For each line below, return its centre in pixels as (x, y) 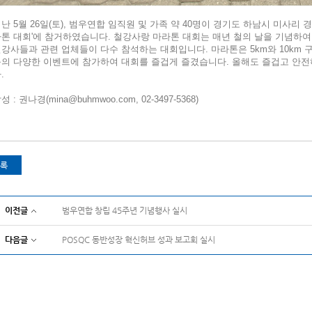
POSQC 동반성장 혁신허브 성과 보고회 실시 (139, 240)
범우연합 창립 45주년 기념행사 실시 (125, 210)
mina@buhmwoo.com (93, 99)
